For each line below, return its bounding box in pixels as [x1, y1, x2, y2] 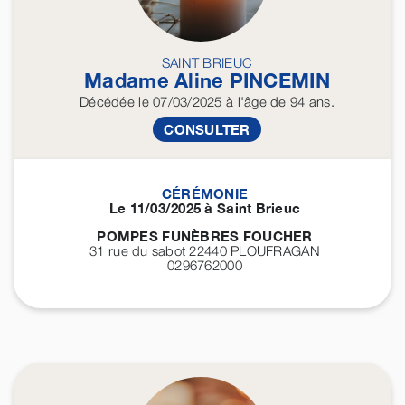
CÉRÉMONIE [161, 185, 249, 202]
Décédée [80, 93, 135, 110]
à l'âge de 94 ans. [221, 93, 334, 110]
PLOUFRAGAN [231, 242, 320, 259]
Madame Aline [84, 69, 230, 93]
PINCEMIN [229, 69, 330, 93]
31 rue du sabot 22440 [89, 242, 231, 259]
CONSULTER [164, 121, 250, 138]
